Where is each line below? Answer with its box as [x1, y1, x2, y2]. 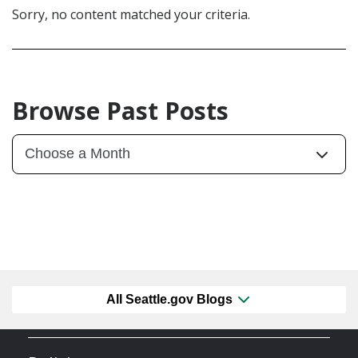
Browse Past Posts [12, 93, 229, 127]
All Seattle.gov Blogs [106, 292, 236, 307]
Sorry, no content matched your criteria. [12, 5, 250, 23]
